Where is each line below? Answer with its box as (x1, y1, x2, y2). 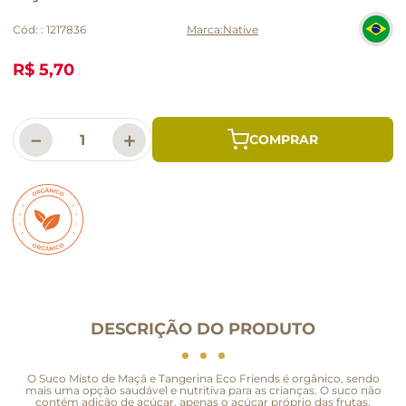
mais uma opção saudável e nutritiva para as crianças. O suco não (24, 382, 382, 397)
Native (223, 22, 258, 36)
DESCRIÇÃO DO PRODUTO (91, 318, 315, 339)
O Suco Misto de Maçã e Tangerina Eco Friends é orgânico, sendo (26, 371, 380, 385)
